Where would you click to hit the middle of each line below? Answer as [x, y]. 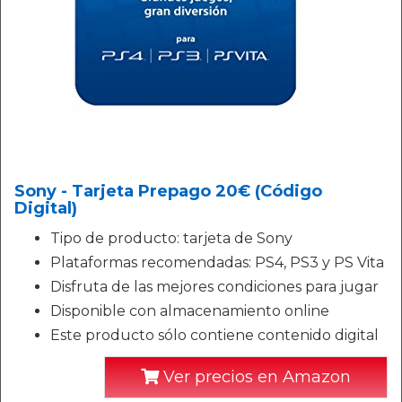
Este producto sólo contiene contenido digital [214, 335]
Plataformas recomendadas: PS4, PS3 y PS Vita [217, 262]
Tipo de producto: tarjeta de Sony [171, 238]
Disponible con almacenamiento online [190, 311]
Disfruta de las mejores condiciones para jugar [214, 287]
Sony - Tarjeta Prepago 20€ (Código [168, 191]
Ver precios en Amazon [255, 377]
